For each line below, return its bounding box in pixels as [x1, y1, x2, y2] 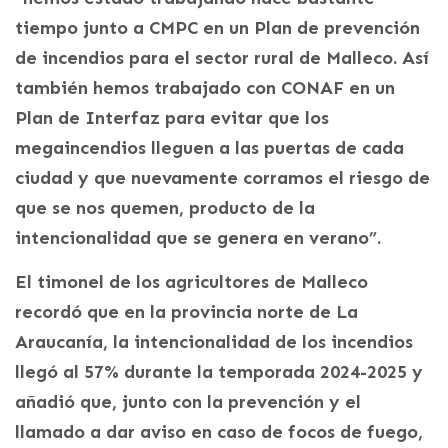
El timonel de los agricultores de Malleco [15, 270, 368, 293]
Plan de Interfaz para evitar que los [15, 106, 329, 129]
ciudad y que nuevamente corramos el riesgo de [15, 166, 430, 189]
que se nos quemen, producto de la [15, 196, 315, 219]
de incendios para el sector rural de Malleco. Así [15, 46, 429, 69]
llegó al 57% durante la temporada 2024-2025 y [15, 360, 423, 383]
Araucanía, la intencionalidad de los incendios [15, 330, 413, 353]
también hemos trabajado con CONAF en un [15, 76, 395, 99]
